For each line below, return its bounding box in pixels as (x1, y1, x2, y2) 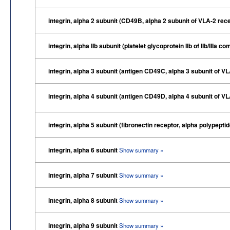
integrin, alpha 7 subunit (48, 170, 119, 180)
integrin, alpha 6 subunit (48, 145, 119, 155)
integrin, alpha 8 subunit (48, 195, 119, 205)
